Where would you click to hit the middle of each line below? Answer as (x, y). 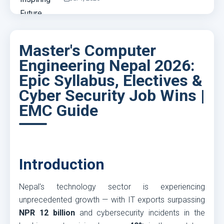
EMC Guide (58, 110)
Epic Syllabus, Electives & (111, 80)
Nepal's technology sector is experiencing (112, 187)
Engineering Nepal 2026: (107, 65)
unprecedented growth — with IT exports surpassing (112, 200)
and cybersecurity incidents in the (140, 213)
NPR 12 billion (47, 213)
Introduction (62, 164)
